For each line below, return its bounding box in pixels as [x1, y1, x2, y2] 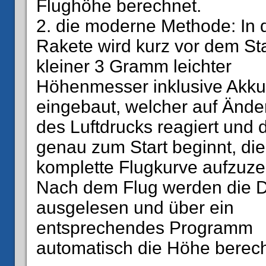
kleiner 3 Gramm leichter [36, 56, 232, 76]
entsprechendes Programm [36, 218, 253, 237]
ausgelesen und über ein [36, 198, 234, 217]
